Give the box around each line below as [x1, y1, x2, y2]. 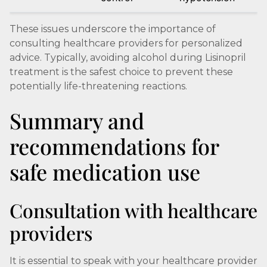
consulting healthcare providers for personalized [10, 38, 243, 49]
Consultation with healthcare [10, 197, 257, 223]
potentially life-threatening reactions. [10, 80, 187, 92]
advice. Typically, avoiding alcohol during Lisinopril [10, 52, 246, 63]
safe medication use [10, 157, 200, 186]
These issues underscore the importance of [10, 23, 216, 35]
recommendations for [10, 132, 219, 160]
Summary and [10, 106, 144, 135]
